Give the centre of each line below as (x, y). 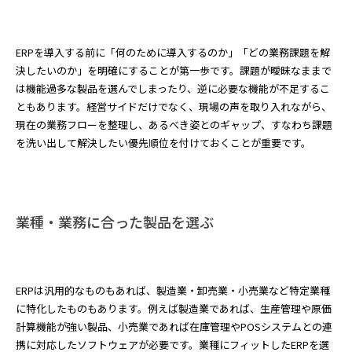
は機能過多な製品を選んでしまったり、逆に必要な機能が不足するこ (173, 88)
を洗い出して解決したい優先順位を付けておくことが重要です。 (163, 143)
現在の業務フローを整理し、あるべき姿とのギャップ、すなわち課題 (174, 125)
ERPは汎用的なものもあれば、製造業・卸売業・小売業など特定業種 (173, 290)
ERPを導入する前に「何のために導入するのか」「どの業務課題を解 (173, 52)
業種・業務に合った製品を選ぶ (115, 222)
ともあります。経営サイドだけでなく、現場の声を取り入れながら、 (174, 106)
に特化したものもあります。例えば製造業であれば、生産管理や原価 (174, 308)
